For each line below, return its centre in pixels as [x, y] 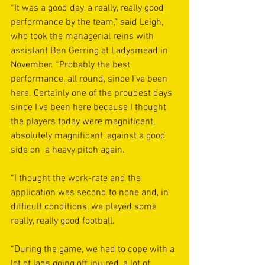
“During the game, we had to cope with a [94, 250]
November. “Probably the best [72, 65]
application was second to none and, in [91, 193]
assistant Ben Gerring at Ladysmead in [91, 51]
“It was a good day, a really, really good [88, 8]
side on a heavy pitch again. [68, 150]
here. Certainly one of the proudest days [93, 93]
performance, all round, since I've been [90, 79]
